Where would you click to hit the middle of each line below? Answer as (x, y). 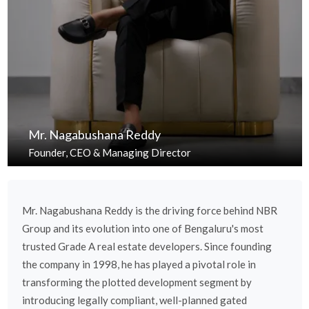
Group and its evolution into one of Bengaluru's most (142, 229)
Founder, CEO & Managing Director (109, 153)
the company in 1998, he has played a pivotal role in (139, 265)
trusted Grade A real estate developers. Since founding (147, 247)
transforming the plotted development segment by (137, 282)
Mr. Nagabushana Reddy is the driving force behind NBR (149, 211)
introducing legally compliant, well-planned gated (134, 300)
